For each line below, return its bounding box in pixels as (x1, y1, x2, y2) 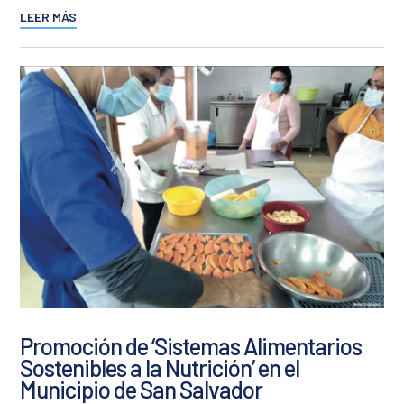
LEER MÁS (20, 9, 78, 25)
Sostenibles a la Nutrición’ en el (20, 353, 300, 382)
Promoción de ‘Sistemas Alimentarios (20, 332, 363, 361)
